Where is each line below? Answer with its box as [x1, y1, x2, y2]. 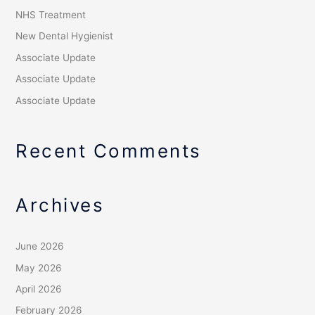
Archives [15, 194, 105, 217]
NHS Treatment [15, 8, 86, 20]
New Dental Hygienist [15, 30, 114, 42]
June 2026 [15, 240, 65, 252]
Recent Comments [15, 139, 202, 162]
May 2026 [15, 262, 63, 274]
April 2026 [15, 283, 63, 295]
